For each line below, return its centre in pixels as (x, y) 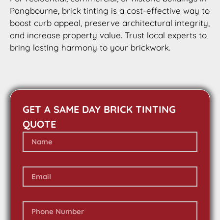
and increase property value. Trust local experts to (108, 35)
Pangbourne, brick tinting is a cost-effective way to (110, 10)
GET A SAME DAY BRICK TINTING (99, 110)
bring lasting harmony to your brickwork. (90, 47)
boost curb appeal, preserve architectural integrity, (110, 23)
